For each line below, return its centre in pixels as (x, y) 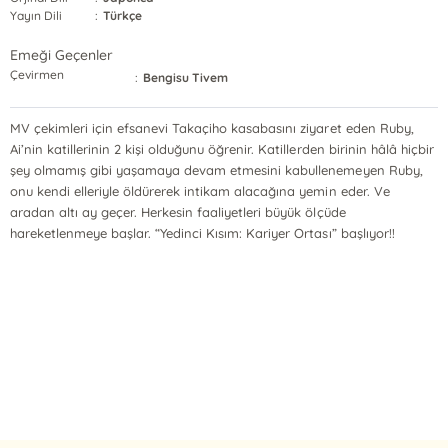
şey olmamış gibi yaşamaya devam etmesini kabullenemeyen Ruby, (216, 170)
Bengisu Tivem (186, 77)
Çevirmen (37, 74)
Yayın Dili (36, 15)
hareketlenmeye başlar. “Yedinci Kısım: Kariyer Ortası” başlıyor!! (202, 233)
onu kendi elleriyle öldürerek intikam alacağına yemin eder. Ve (199, 191)
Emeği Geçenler (61, 55)
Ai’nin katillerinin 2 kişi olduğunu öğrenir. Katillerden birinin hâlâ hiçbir (221, 149)
